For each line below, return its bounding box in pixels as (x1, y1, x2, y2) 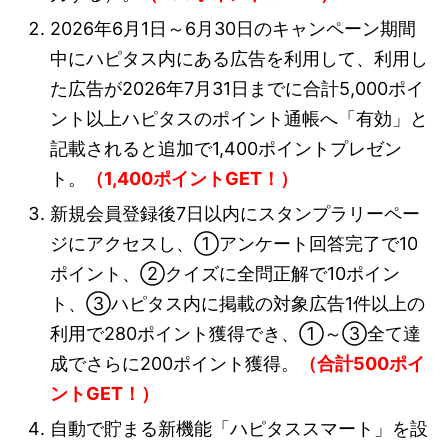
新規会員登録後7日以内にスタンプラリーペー (50, 202, 420, 224)
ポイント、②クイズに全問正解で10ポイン (50, 262, 400, 284)
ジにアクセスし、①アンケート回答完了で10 (50, 232, 418, 254)
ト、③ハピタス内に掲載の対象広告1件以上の (50, 292, 425, 314)
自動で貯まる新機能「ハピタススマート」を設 (50, 417, 428, 439)
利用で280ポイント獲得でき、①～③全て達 (50, 322, 421, 344)
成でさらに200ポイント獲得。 (50, 352, 299, 374)
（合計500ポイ (299, 352, 425, 374)
